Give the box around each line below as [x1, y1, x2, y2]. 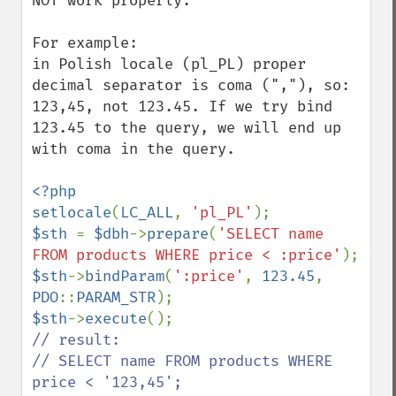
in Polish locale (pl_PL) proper [32, 55, 306, 73]
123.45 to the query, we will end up [32, 118, 341, 137]
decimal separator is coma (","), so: [32, 76, 350, 95]
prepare [147, 225, 209, 243]
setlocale [32, 203, 111, 222]
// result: [32, 331, 120, 349]
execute [85, 309, 147, 328]
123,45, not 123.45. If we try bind [32, 97, 332, 116]
